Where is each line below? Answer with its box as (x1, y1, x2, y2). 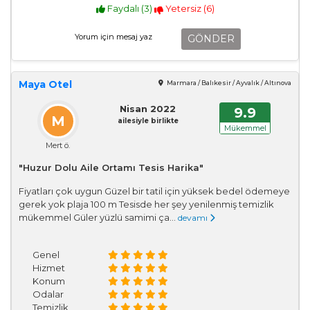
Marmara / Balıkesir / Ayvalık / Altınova (165, 79, 291, 86)
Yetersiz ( (163, 2, 206, 14)
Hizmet (33, 262, 65, 273)
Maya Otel (19, 77, 72, 91)
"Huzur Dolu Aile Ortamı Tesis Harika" (19, 161, 203, 173)
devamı (178, 212, 210, 223)
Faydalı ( (104, 2, 144, 14)
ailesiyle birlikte (117, 116, 179, 125)
